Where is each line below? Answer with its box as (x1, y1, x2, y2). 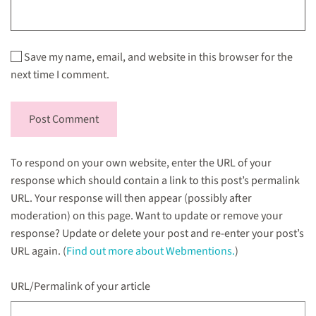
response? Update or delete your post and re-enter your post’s (11, 226, 304, 242)
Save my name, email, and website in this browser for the (22, 49, 293, 66)
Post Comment (29, 111, 99, 128)
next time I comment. (11, 67, 109, 83)
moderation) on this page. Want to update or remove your (11, 208, 283, 224)
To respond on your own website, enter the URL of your (11, 155, 272, 171)
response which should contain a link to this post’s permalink (11, 173, 300, 189)
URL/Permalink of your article (11, 279, 150, 295)
